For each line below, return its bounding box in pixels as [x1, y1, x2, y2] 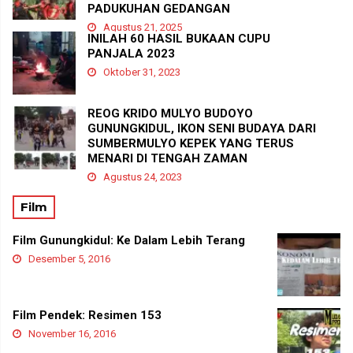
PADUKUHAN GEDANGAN [87, 2, 230, 17]
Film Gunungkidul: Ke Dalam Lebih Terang [13, 233, 245, 248]
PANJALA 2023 [87, 46, 175, 61]
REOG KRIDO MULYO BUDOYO [87, 106, 253, 121]
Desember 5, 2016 [26, 253, 110, 266]
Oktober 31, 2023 [101, 66, 180, 79]
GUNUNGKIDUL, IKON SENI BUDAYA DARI [87, 121, 316, 136]
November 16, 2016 [26, 328, 116, 340]
